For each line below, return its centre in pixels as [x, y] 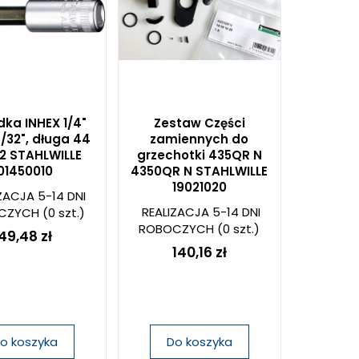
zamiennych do [200, 139]
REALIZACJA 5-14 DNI [202, 212]
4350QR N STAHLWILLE [200, 171]
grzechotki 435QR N [199, 155]
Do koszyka [199, 342]
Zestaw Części [199, 123]
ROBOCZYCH [177, 229]
